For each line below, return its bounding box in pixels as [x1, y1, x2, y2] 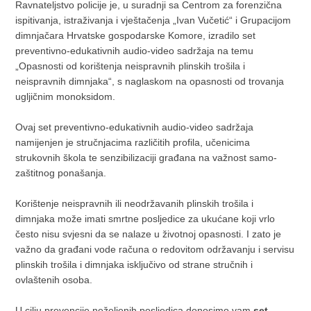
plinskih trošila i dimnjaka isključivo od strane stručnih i [15, 258, 253, 270]
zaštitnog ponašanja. [15, 167, 107, 178]
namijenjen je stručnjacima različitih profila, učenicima [15, 136, 251, 148]
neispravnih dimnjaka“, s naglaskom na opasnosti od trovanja [15, 75, 285, 87]
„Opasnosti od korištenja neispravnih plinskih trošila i [15, 60, 246, 72]
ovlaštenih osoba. [15, 274, 93, 285]
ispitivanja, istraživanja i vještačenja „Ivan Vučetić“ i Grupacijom [15, 14, 292, 26]
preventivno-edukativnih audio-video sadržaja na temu [15, 44, 254, 56]
